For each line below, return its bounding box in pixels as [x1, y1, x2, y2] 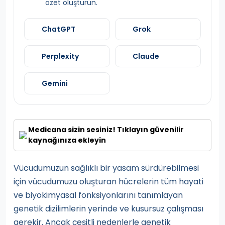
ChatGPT [42, 24, 75, 35]
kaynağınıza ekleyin [28, 135, 106, 146]
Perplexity [42, 51, 79, 62]
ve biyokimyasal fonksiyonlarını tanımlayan [14, 189, 183, 201]
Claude [133, 51, 159, 62]
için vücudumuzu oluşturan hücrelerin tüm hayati [14, 176, 203, 188]
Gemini [42, 78, 68, 89]
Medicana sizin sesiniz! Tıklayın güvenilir [28, 125, 184, 135]
